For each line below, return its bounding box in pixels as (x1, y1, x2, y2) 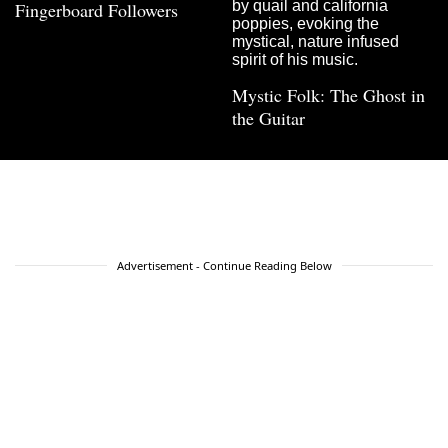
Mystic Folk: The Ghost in (232, 82, 425, 107)
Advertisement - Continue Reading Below (116, 257, 332, 273)
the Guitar (232, 105, 305, 130)
